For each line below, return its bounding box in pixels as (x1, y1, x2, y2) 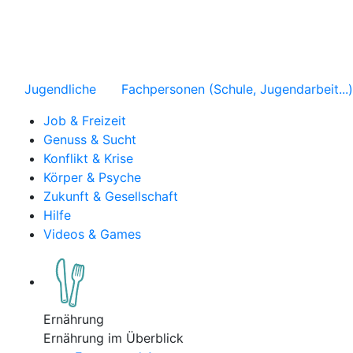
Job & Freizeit (43, 113, 126, 128)
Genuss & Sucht (43, 132, 136, 147)
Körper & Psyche (43, 169, 141, 185)
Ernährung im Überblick (43, 330, 184, 346)
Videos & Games (43, 226, 141, 242)
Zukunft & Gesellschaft (43, 188, 178, 204)
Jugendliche (24, 81, 96, 97)
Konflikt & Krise (43, 150, 133, 166)
